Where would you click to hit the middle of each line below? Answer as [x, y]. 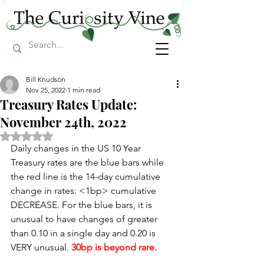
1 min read [84, 90]
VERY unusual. [41, 247]
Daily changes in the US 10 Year [77, 148]
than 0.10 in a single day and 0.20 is [84, 233]
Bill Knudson [46, 79]
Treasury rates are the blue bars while [88, 162]
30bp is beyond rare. [114, 247]
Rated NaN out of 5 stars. [73, 136]
